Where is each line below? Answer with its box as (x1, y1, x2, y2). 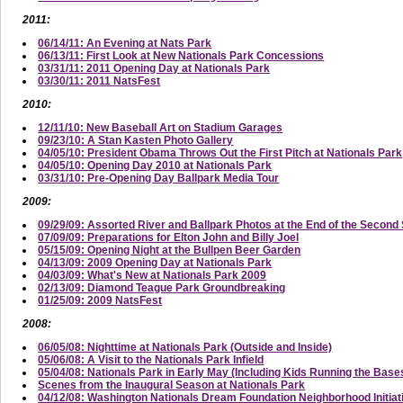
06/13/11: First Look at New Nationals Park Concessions (38, 49, 325, 62)
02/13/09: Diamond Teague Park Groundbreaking (38, 281, 286, 294)
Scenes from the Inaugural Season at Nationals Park (38, 378, 306, 391)
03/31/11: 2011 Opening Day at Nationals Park (38, 61, 271, 75)
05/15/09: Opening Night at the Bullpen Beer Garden (38, 243, 301, 256)
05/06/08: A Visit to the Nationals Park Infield (38, 353, 264, 366)
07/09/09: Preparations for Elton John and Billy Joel (38, 230, 300, 244)
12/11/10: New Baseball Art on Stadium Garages (38, 121, 283, 134)
